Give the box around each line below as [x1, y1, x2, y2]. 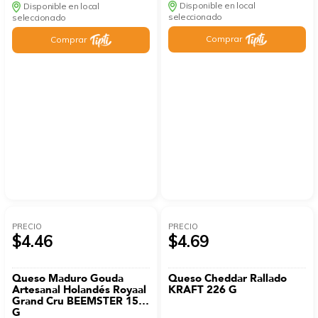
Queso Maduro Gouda [12, 271, 124, 286]
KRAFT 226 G [168, 283, 238, 297]
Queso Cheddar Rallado [168, 271, 287, 286]
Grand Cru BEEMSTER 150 [12, 294, 146, 309]
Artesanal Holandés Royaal [12, 283, 147, 297]
